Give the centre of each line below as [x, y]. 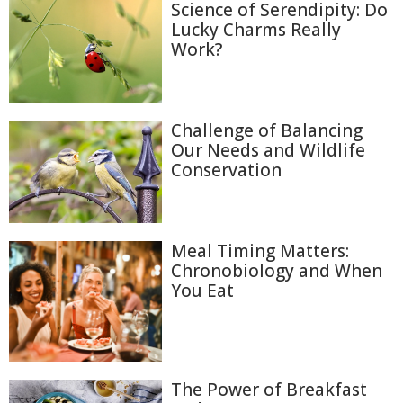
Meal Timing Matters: [260, 251]
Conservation [226, 170]
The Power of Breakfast [269, 389]
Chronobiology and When [277, 270]
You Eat [202, 290]
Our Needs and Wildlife [268, 150]
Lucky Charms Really [256, 30]
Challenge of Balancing [267, 130]
